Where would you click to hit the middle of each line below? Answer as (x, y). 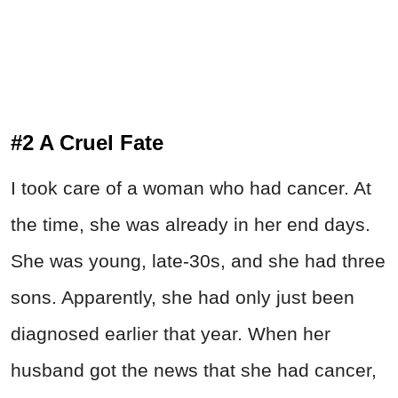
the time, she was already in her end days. (191, 224)
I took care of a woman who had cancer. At (191, 187)
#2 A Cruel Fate (87, 142)
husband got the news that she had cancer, (194, 370)
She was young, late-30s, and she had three (198, 260)
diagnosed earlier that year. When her (171, 333)
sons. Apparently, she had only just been (183, 297)
